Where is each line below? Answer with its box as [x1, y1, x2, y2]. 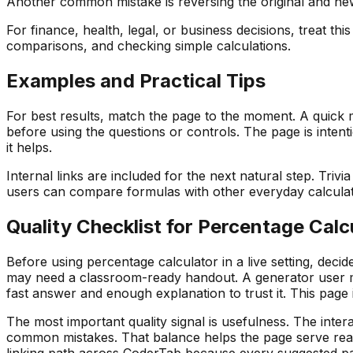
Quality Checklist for [6, 215, 198, 239]
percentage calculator [87, 254, 218, 270]
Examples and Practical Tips [6, 69, 266, 93]
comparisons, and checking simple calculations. [6, 38, 291, 54]
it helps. [6, 139, 52, 156]
